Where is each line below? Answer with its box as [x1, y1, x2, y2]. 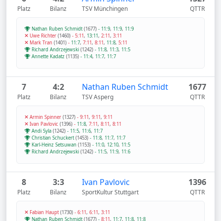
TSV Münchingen [81, 4, 128, 13]
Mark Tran [28, 39, 54, 46]
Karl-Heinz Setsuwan [30, 142, 78, 148]
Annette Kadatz [30, 53, 66, 60]
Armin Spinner [28, 114, 63, 120]
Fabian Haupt [28, 209, 60, 216]
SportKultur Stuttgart [81, 188, 139, 196]
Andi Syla [30, 128, 53, 134]
